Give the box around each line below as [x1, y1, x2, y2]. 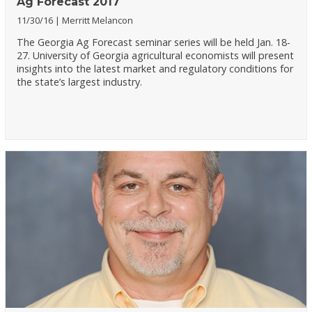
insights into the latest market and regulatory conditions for [17, 61, 294, 75]
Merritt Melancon [62, 14, 134, 27]
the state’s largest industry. [17, 75, 143, 88]
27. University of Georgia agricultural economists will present [17, 48, 295, 62]
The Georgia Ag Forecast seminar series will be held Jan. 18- [17, 35, 291, 49]
